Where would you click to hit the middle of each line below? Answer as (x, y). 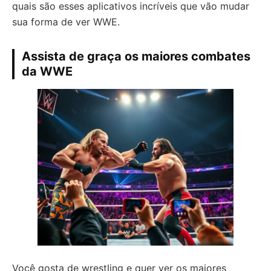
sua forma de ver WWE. (66, 22)
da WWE (47, 71)
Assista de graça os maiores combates (136, 56)
